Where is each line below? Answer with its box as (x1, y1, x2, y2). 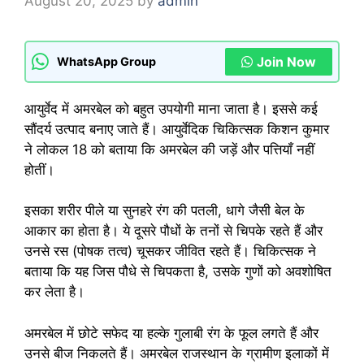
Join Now (257, 53, 316, 70)
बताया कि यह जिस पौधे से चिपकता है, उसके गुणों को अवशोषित (24, 263, 331, 280)
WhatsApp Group (57, 54, 156, 69)
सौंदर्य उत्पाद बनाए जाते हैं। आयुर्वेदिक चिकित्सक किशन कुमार (24, 120, 329, 137)
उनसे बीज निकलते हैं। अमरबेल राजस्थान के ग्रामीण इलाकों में (24, 344, 329, 362)
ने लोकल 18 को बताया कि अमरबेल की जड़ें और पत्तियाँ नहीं (24, 141, 314, 158)
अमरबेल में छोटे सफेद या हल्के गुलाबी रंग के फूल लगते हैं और (24, 324, 318, 341)
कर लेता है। (24, 284, 84, 301)
